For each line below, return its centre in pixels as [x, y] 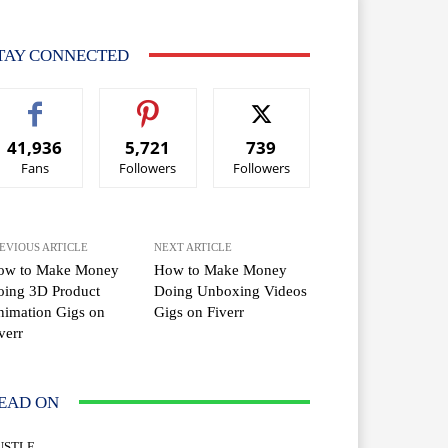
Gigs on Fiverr [199, 311]
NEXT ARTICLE [193, 246]
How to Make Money [221, 269]
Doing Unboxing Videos [231, 290]
